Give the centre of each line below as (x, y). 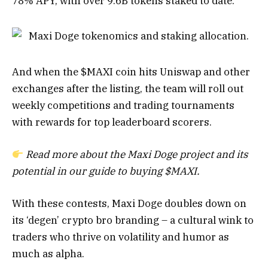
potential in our (50, 171)
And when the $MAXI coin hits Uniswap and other (131, 72)
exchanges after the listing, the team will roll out (128, 89)
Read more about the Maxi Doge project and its (137, 155)
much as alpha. (48, 254)
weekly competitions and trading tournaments (123, 106)
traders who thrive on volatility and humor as (121, 237)
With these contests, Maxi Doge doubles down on (129, 204)
